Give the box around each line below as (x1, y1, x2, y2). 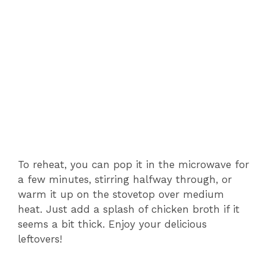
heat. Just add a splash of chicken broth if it (18, 203, 240, 215)
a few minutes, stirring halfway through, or (18, 173, 232, 185)
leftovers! (18, 232, 62, 245)
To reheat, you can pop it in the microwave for (18, 158, 249, 170)
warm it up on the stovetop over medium (18, 188, 224, 200)
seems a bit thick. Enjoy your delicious (18, 218, 207, 230)
